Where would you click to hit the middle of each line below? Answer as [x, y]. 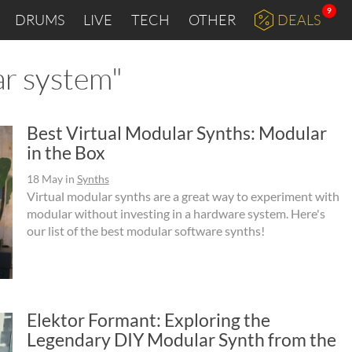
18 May [44, 179]
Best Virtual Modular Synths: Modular [176, 133]
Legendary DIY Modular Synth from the [181, 339]
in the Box [66, 152]
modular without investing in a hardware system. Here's [176, 213]
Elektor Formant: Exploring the [148, 319]
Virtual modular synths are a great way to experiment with [183, 196]
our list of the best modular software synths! [145, 231]
